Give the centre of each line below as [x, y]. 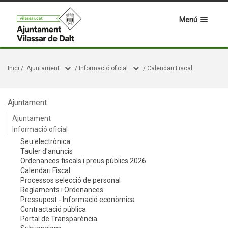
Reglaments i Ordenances [62, 190]
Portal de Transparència [59, 219]
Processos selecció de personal [70, 180]
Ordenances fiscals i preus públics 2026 [83, 161]
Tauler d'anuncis [47, 151]
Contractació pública [53, 209]
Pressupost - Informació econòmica [78, 199]
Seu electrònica [45, 141]
